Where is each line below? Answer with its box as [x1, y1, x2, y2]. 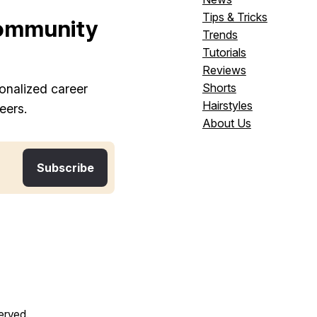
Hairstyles [202, 98, 253, 113]
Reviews [202, 63, 246, 78]
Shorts [202, 81, 236, 96]
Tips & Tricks [202, 10, 267, 25]
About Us [202, 116, 251, 131]
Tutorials [202, 45, 246, 60]
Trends [202, 28, 238, 42]
